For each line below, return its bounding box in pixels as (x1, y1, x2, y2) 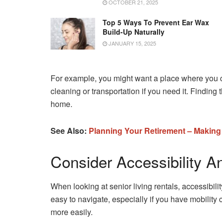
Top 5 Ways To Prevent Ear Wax (103, 17, 209, 27)
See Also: (51, 125, 89, 137)
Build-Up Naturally (103, 26, 165, 37)
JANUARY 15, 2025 (107, 39, 156, 47)
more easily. (51, 206, 93, 218)
